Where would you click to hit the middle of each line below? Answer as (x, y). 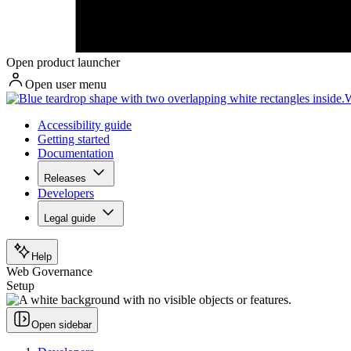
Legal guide (70, 219)
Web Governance (49, 272)
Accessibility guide (85, 125)
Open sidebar (62, 325)
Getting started (74, 139)
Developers (66, 194)
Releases (65, 179)
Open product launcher (63, 63)
